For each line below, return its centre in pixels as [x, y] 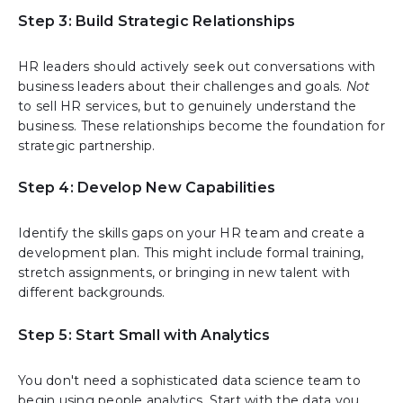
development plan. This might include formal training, [191, 253]
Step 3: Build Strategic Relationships [157, 21]
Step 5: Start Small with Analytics [144, 336]
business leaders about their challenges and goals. [182, 86]
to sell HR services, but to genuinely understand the [187, 106]
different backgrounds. [92, 293]
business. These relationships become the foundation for [201, 125]
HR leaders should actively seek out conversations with [197, 66]
